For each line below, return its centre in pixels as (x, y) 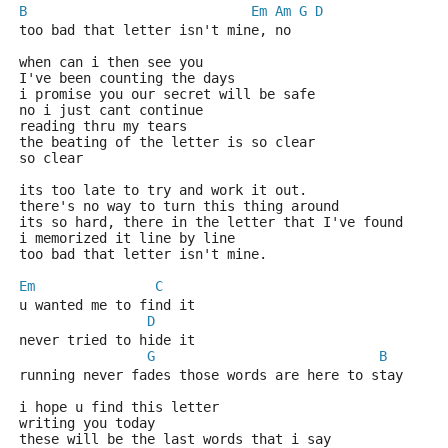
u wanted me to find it (107, 305)
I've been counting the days (127, 78)
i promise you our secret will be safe (167, 94)
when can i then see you (111, 62)
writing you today (91, 423)
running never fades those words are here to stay (211, 375)
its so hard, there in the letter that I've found (211, 222)
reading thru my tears (103, 126)
